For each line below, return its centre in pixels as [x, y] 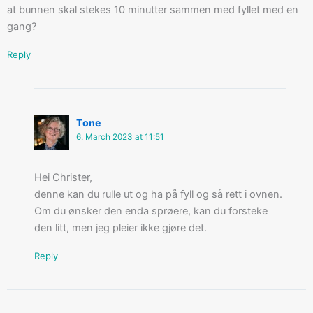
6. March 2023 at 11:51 [120, 137]
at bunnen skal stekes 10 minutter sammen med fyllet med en [153, 9]
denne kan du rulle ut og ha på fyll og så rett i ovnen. [158, 194]
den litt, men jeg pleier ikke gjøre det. [120, 227]
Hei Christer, [63, 177]
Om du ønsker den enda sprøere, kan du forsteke [151, 211]
